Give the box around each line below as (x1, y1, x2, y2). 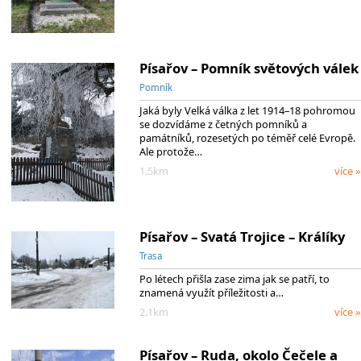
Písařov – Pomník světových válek (139, 58, 359, 77)
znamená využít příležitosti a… (139, 285, 284, 301)
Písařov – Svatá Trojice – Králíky (139, 227, 345, 247)
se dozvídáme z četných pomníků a (139, 116, 307, 131)
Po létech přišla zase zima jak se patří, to (139, 272, 330, 287)
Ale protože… (139, 143, 202, 159)
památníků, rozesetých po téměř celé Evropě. (139, 130, 355, 145)
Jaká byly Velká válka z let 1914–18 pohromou (139, 102, 355, 118)
